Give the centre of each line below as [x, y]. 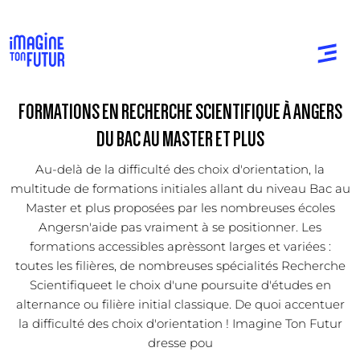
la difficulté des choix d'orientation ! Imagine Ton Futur [180, 323]
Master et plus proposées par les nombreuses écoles [180, 207]
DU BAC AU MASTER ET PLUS [180, 139]
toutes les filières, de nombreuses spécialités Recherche [180, 265]
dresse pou [180, 342]
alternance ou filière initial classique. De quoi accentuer [180, 304]
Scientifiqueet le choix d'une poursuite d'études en [180, 284]
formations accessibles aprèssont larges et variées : [180, 246]
